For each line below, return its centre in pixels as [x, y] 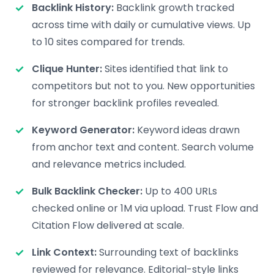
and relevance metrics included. [109, 164]
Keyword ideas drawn [187, 130]
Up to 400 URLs [180, 191]
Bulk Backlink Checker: [87, 191]
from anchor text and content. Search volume [143, 147]
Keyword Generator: [83, 130]
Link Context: [64, 252]
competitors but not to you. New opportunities [143, 86]
